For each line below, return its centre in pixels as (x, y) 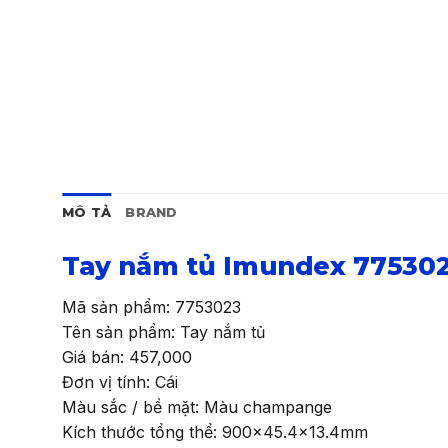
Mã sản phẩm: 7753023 (151, 306)
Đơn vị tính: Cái (120, 381)
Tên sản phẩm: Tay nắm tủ (163, 331)
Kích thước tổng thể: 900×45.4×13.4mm (215, 431)
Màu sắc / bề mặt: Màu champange (197, 406)
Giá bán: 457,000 (127, 356)
